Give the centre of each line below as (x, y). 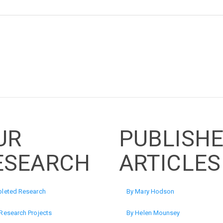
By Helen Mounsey (153, 213)
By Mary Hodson (151, 191)
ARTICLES (170, 163)
